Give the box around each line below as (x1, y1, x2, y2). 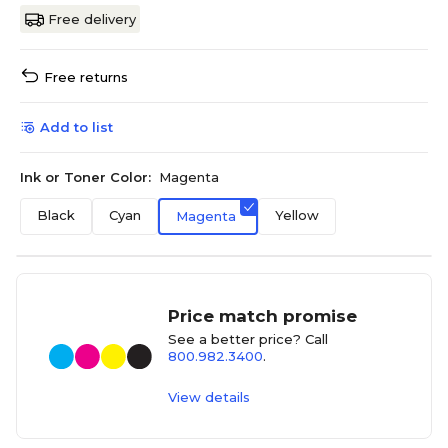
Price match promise (168, 306, 358, 327)
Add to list (40, 119, 113, 136)
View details (168, 389, 251, 406)
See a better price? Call (168, 331, 329, 348)
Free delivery (48, 11, 136, 28)
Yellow (275, 207, 319, 224)
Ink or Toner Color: (20, 169, 151, 186)
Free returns (44, 69, 128, 86)
